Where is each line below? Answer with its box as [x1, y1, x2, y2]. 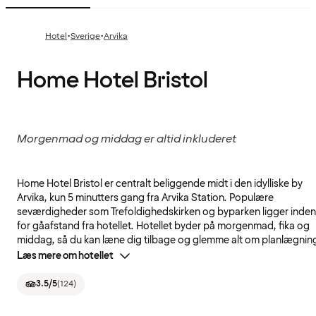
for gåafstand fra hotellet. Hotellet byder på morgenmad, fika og [17, 219, 310, 233]
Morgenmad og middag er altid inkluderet [17, 131, 236, 147]
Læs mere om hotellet [17, 249, 114, 263]
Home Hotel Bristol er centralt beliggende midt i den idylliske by [17, 177, 303, 191]
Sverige [71, 30, 100, 43]
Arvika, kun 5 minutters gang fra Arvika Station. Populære [17, 191, 274, 205]
